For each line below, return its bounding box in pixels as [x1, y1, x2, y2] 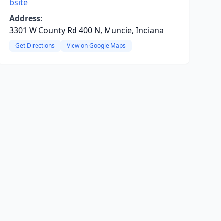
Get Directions [15, 41, 55, 50]
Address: [9, 13, 43, 24]
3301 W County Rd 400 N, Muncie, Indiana [9, 25, 164, 36]
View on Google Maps [66, 41, 126, 50]
